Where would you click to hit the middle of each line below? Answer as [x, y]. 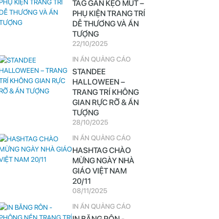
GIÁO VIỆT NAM [99, 171]
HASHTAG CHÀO [101, 150]
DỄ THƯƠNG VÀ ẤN [105, 24]
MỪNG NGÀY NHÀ [103, 161]
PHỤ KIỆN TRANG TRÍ [109, 13]
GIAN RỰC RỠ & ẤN [105, 102]
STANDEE [89, 72]
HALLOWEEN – [99, 82]
